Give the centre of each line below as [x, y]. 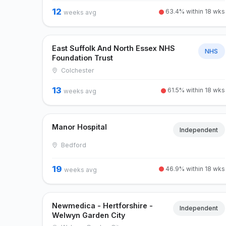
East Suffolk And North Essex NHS [114, 48]
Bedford [72, 145]
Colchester [76, 70]
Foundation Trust [83, 58]
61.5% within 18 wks [195, 90]
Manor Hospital [80, 127]
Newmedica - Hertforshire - [103, 205]
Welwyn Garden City [89, 215]
